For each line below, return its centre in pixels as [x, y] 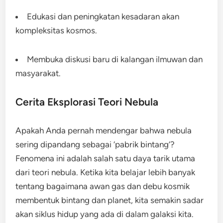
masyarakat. [38, 73]
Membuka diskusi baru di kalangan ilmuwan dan [115, 59]
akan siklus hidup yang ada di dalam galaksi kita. [105, 214]
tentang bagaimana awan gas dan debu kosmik [103, 186]
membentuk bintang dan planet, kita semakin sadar [110, 200]
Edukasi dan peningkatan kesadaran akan [103, 16]
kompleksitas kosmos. [56, 30]
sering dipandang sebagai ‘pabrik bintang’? [95, 144]
